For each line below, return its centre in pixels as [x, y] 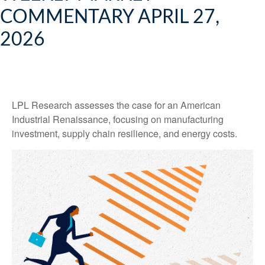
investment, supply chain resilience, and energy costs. [125, 133]
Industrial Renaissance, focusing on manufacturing [118, 119]
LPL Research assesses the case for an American [116, 105]
